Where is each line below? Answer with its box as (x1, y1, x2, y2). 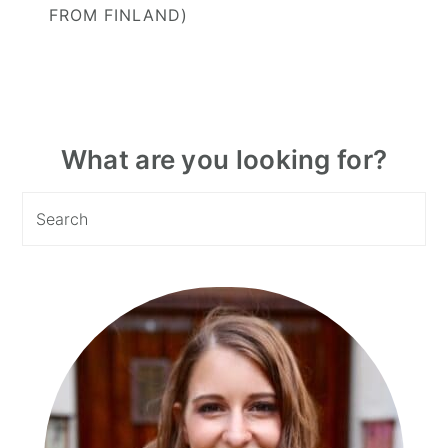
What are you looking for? (60, 144, 388, 176)
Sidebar (21, 174, 116, 206)
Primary (21, 143, 114, 175)
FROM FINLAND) (49, 5, 189, 26)
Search (21, 195, 76, 216)
